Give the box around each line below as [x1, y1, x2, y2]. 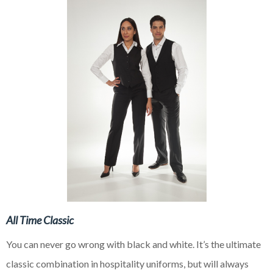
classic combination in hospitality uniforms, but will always [6, 258, 249, 270]
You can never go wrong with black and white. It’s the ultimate [6, 238, 261, 250]
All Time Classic [6, 213, 74, 227]
